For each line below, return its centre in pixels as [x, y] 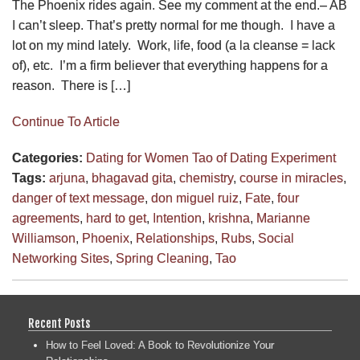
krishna [229, 218]
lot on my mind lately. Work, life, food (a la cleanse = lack [174, 45]
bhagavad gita [132, 178]
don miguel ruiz [195, 198]
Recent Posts [59, 324]
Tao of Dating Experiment [264, 157]
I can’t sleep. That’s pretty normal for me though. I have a [174, 25]
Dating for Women [137, 157]
